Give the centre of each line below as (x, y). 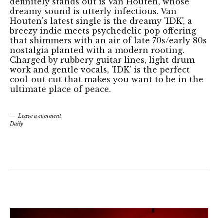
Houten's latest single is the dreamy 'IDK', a (101, 21)
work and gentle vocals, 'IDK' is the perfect (100, 70)
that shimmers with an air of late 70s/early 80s (108, 41)
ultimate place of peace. (60, 89)
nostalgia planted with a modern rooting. (97, 50)
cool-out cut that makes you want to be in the (107, 80)
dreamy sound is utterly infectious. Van (93, 11)
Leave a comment (40, 116)
